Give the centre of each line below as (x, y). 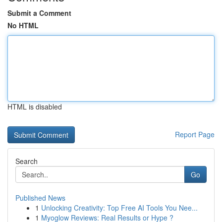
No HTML (23, 25)
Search (27, 161)
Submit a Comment (39, 13)
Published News (40, 198)
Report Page (195, 134)
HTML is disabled (35, 107)
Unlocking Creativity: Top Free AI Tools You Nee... (119, 208)
